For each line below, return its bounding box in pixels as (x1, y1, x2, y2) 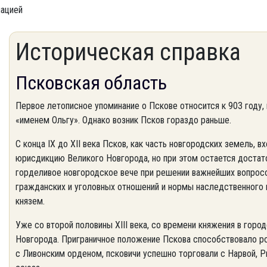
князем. (15, 195, 45, 207)
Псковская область (15, 72, 167, 94)
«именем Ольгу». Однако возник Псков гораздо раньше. (15, 114, 231, 126)
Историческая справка (15, 38, 241, 66)
